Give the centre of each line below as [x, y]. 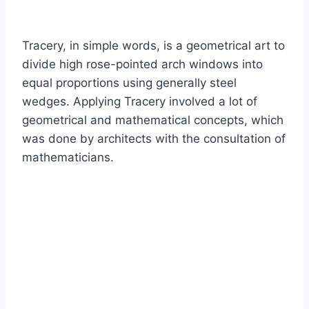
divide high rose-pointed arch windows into [142, 64]
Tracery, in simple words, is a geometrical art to [153, 46]
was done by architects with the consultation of [154, 139]
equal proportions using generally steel [129, 83]
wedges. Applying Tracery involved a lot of [140, 102]
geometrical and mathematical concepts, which [153, 120]
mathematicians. [68, 158]
